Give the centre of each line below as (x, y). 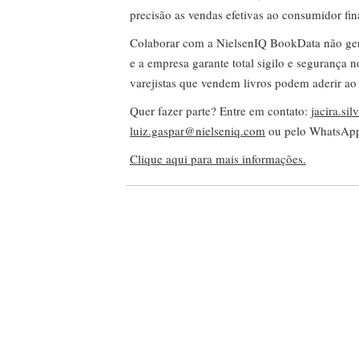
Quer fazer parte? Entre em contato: (220, 111)
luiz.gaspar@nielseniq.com (198, 131)
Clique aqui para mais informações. (218, 159)
